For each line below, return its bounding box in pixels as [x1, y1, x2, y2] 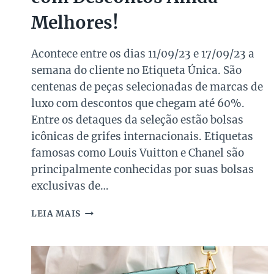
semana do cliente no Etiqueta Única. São [31, 64, 242, 78]
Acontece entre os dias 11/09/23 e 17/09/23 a [31, 47, 254, 61]
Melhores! [31, 12, 119, 34]
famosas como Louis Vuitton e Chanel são [31, 146, 244, 160]
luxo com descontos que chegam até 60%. [31, 97, 245, 111]
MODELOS [80, 257, 126, 268]
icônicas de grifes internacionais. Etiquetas [31, 130, 253, 144]
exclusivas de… [31, 179, 108, 193]
